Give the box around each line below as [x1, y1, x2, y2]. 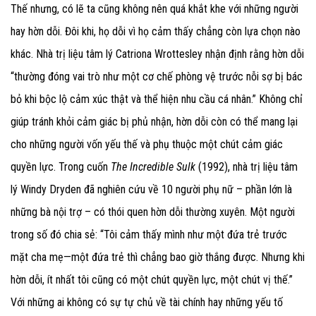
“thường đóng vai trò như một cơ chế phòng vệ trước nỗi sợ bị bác [11, 70, 303, 84]
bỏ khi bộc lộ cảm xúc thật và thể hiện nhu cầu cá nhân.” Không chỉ [11, 92, 303, 107]
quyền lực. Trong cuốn [11, 160, 111, 174]
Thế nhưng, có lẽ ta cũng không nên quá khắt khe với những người [11, 2, 298, 16]
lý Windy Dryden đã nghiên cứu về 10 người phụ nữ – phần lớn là [11, 183, 292, 197]
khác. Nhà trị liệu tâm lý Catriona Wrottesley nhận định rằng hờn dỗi [11, 47, 304, 61]
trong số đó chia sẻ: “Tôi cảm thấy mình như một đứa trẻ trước [11, 228, 287, 242]
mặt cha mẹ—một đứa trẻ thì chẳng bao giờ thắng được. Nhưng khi [11, 250, 305, 265]
